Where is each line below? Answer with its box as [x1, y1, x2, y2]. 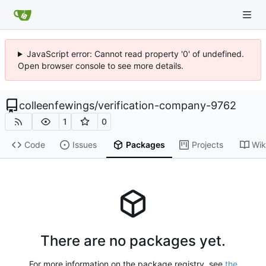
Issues [72, 140, 97, 150]
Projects [191, 140, 223, 150]
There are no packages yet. [40, 232, 226, 250]
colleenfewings [19, 99, 94, 112]
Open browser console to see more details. [18, 61, 183, 71]
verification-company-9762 [98, 99, 236, 112]
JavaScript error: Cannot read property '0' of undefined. [26, 49, 244, 59]
